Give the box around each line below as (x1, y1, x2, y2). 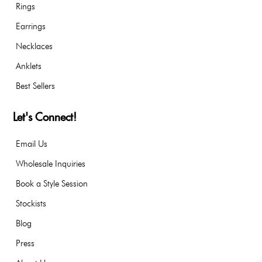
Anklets (16, 61, 42, 72)
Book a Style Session (16, 178, 88, 189)
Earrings (16, 21, 46, 32)
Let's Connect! (13, 110, 77, 125)
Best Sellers (16, 81, 55, 92)
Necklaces (16, 41, 53, 52)
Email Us (16, 138, 47, 149)
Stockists (16, 198, 46, 209)
